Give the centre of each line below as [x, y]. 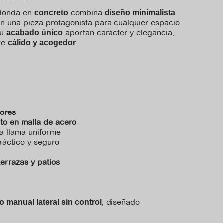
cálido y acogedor [42, 43]
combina [86, 13]
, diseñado [121, 202]
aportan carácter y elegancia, [118, 33]
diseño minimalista [140, 13]
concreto [51, 13]
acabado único [35, 33]
